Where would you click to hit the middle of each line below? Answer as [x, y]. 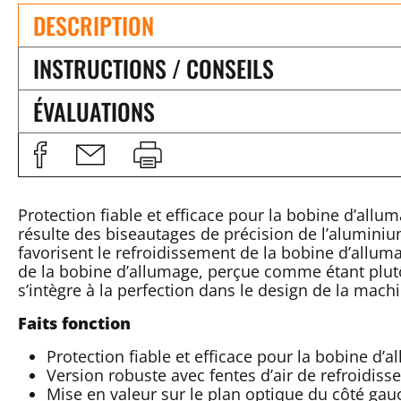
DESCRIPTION [94, 25]
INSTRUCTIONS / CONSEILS [154, 68]
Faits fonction [74, 323]
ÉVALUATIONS [94, 111]
